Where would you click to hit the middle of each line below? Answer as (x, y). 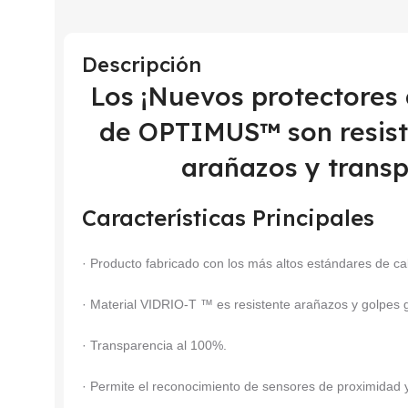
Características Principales (228, 218)
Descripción (142, 65)
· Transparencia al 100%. (154, 346)
